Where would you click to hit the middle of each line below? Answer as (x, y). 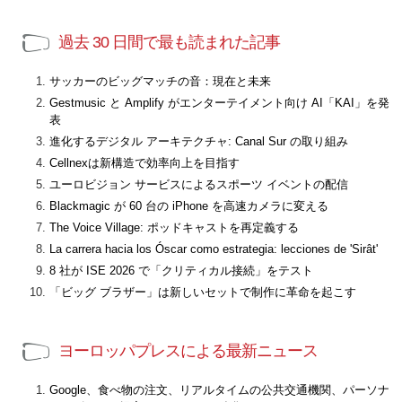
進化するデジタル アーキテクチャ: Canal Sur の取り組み (199, 141)
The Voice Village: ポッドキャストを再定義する (174, 227)
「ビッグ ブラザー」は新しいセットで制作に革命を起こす (203, 292)
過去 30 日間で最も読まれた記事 (169, 42)
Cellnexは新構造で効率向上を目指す (144, 163)
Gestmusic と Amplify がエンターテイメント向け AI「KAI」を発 (219, 103)
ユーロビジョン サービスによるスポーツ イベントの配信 (199, 184)
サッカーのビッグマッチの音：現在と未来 (160, 81)
